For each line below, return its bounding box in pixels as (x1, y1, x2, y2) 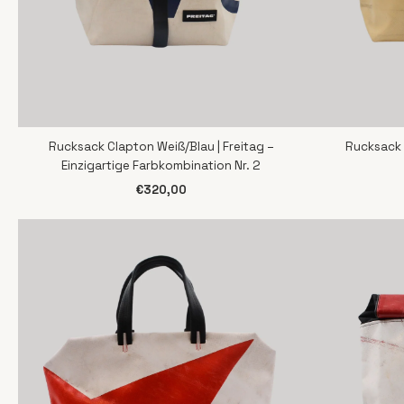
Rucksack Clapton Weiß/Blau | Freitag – (48, 138, 274, 154)
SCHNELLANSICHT (108, 138, 222, 155)
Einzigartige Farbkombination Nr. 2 (61, 157, 262, 173)
